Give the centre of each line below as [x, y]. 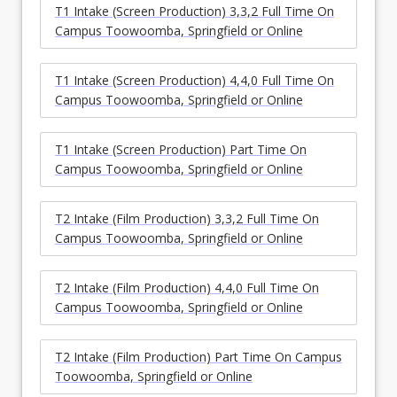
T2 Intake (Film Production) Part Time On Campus [198, 357]
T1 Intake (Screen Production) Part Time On [181, 150]
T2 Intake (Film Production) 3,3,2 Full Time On [187, 219]
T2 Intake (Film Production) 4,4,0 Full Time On [187, 288]
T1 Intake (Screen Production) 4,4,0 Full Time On [195, 81]
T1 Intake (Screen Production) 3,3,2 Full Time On [195, 12]
